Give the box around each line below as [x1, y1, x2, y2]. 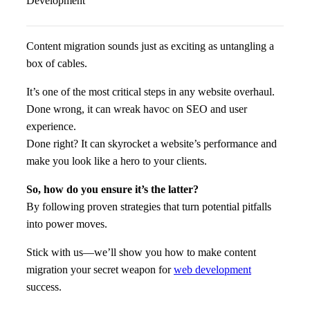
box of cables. [26, 57, 87, 69]
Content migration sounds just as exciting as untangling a [26, 39, 274, 52]
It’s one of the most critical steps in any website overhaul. [26, 85, 275, 98]
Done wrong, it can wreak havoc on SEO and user [26, 102, 247, 115]
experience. [26, 120, 76, 132]
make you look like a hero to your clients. [26, 154, 207, 167]
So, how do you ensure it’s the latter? [26, 183, 199, 195]
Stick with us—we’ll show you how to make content [26, 246, 256, 258]
